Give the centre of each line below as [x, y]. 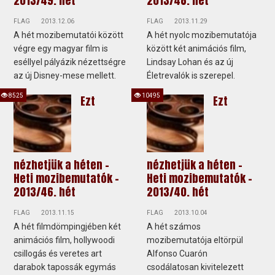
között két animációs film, [196, 49]
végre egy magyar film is [61, 49]
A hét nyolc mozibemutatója [202, 35]
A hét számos [174, 226]
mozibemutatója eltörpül [195, 240]
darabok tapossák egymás [65, 267]
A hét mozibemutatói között [69, 35]
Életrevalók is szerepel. [191, 76]
